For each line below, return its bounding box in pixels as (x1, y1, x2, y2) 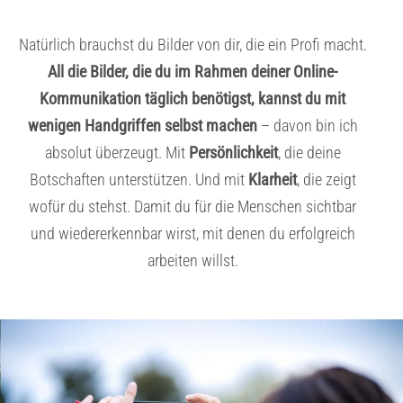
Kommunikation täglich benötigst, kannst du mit (40, 89, 345, 109)
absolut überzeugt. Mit (44, 143, 189, 163)
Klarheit (247, 170, 297, 190)
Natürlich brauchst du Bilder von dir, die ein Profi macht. (18, 35, 367, 55)
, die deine (277, 143, 341, 163)
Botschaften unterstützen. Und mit (29, 170, 248, 190)
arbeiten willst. (147, 251, 238, 271)
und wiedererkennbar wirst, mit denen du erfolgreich (30, 224, 355, 244)
